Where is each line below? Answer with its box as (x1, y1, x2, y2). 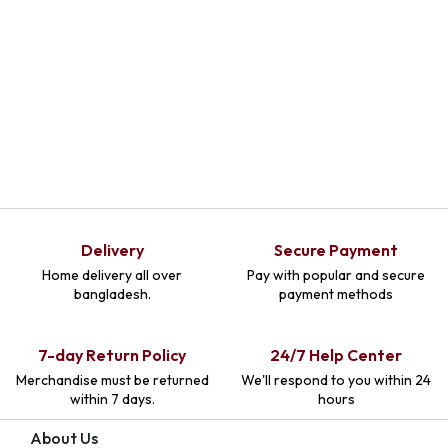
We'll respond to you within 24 (241, 371, 431, 390)
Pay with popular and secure (247, 266, 425, 285)
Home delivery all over (42, 266, 182, 285)
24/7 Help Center (270, 345, 402, 366)
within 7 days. (69, 390, 155, 409)
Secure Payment (274, 240, 398, 261)
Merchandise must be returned (15, 371, 209, 390)
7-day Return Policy (38, 345, 186, 366)
